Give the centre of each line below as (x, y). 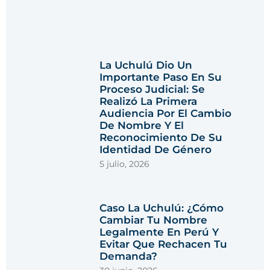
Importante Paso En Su (161, 77)
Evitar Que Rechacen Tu (164, 244)
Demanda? (129, 256)
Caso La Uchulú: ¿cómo (162, 208)
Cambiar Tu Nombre (154, 220)
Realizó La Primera (149, 102)
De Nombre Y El (142, 126)
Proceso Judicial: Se (152, 89)
